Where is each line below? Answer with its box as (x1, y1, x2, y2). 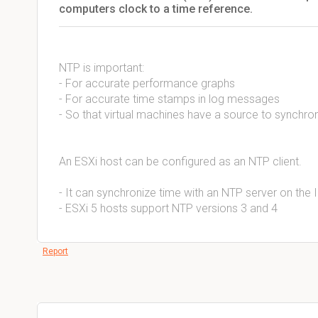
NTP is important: (59, 61, 144, 75)
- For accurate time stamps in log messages (59, 92, 280, 106)
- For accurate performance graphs (59, 77, 238, 90)
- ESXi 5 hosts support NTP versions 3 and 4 (59, 202, 278, 215)
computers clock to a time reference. (59, 2, 253, 16)
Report (43, 246, 68, 256)
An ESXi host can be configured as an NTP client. (59, 155, 302, 168)
